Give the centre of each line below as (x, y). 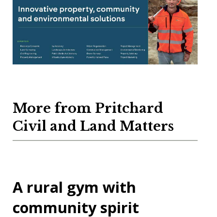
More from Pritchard (88, 108)
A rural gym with (74, 187)
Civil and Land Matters (93, 126)
